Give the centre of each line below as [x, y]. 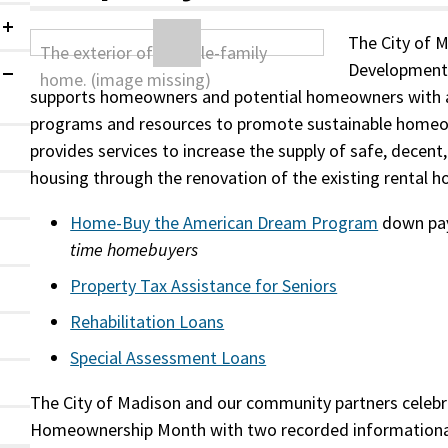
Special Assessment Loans [168, 357]
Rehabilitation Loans [147, 321]
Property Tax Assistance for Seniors [204, 285]
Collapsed [37, 34]
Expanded [37, 81]
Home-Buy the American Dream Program [224, 222]
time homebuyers [134, 249]
